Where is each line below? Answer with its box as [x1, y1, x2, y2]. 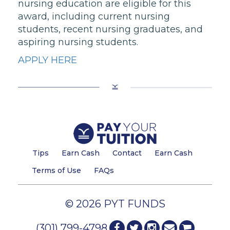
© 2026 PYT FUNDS [65, 198, 165, 210]
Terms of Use [32, 166, 81, 176]
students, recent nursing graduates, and [18, 24, 203, 35]
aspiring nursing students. [18, 36, 138, 48]
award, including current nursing [18, 11, 170, 22]
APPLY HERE [18, 54, 77, 66]
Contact [112, 148, 142, 158]
